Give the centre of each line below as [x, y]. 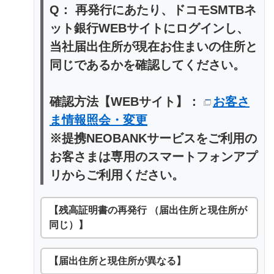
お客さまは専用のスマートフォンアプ [154, 156]
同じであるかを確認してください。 [147, 65]
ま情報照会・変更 [98, 120]
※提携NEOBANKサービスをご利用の [153, 138]
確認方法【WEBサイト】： [127, 101]
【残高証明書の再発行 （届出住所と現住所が [148, 210]
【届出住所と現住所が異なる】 [117, 261]
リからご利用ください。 [117, 175]
